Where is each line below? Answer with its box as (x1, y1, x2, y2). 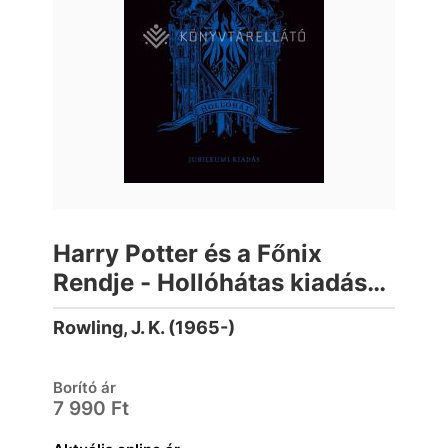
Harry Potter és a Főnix (53, 239, 322, 268)
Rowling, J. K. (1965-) (53, 317, 235, 338)
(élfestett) (53, 297, 171, 326)
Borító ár (53, 378, 116, 397)
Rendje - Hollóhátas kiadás (53, 268, 367, 297)
